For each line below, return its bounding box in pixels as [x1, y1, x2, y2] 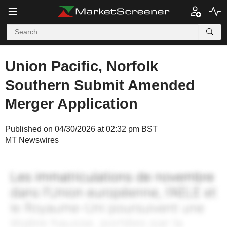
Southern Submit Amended [5, 77, 195, 93]
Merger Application [5, 96, 138, 112]
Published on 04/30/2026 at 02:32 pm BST [5, 125, 158, 133]
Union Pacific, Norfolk [5, 58, 158, 74]
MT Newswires [5, 136, 59, 144]
